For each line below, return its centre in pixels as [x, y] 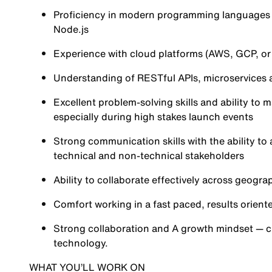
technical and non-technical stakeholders [148, 155]
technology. [80, 243]
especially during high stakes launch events [153, 117]
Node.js [71, 29]
